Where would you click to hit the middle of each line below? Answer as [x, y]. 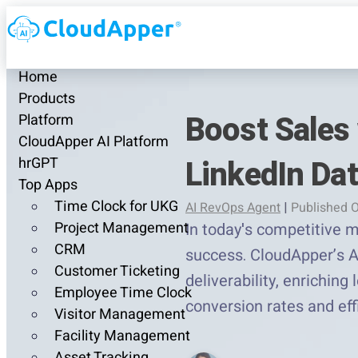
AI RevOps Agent [233, 207]
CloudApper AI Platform [93, 142]
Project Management [121, 229]
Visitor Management [120, 315]
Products [47, 99]
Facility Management [122, 336]
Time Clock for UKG [116, 207]
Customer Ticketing [117, 272]
